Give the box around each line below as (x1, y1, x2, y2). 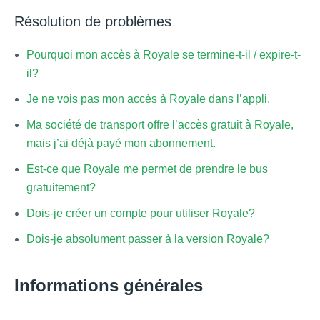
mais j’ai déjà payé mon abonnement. (26, 136, 216, 149)
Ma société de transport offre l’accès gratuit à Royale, (26, 118, 294, 131)
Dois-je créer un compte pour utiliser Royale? (26, 206, 255, 219)
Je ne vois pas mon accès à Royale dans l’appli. (26, 92, 270, 105)
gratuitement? (26, 181, 96, 194)
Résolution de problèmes (14, 13, 171, 29)
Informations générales (14, 275, 203, 295)
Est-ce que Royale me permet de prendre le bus (26, 162, 268, 175)
